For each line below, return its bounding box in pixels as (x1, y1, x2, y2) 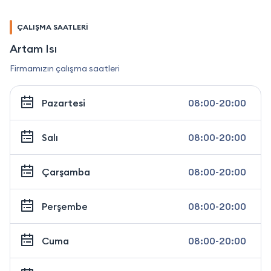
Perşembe (42, 200, 88, 212)
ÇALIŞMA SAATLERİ (17, 22, 88, 31)
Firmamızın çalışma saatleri (10, 62, 120, 74)
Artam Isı (10, 41, 57, 56)
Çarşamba (42, 165, 90, 178)
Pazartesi (42, 96, 85, 109)
